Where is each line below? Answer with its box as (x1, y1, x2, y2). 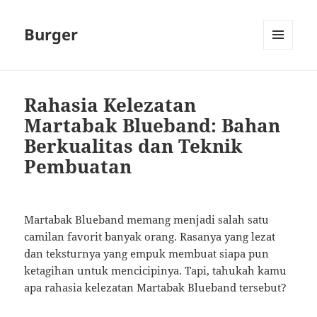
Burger (24, 23, 79, 45)
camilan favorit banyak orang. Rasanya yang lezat (24, 229, 276, 244)
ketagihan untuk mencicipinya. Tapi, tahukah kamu (24, 263, 287, 278)
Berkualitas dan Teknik (24, 133, 243, 159)
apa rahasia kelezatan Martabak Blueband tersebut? (24, 280, 287, 295)
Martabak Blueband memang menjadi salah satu (24, 212, 270, 227)
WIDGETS (263, 73, 304, 86)
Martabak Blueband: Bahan (24, 113, 281, 139)
